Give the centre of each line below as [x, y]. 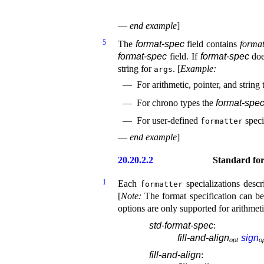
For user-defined [169, 121]
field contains [212, 44]
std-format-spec [181, 226]
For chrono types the [176, 103]
